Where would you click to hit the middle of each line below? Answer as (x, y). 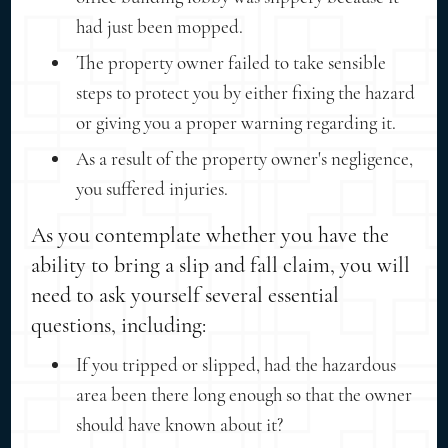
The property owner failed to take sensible (231, 62)
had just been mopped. (160, 26)
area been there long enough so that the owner (244, 394)
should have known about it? (180, 424)
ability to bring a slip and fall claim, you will (221, 264)
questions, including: (119, 324)
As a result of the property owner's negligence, (245, 158)
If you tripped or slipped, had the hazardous (236, 364)
